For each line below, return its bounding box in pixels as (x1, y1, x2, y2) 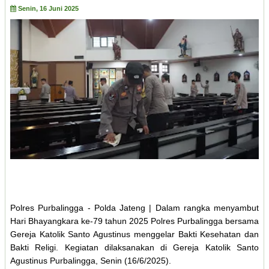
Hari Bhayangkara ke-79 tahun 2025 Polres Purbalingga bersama (10, 216, 259, 226)
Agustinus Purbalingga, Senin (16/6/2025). (10, 256, 174, 266)
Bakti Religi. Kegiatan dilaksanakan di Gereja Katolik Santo (10, 243, 259, 253)
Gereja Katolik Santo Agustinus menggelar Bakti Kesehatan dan (10, 229, 259, 240)
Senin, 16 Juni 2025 (18, 5, 79, 13)
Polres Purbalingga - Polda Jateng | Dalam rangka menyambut (10, 203, 259, 213)
